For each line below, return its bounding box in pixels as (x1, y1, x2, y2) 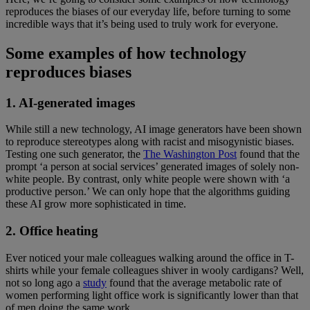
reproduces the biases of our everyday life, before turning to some (6, 5, 291, 17)
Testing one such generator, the (6, 148, 143, 161)
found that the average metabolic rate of (107, 276, 282, 289)
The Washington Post (143, 148, 237, 161)
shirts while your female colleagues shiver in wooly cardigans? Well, (6, 264, 304, 276)
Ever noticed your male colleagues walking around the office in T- (6, 251, 294, 264)
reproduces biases (6, 62, 136, 81)
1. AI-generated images (6, 95, 138, 110)
